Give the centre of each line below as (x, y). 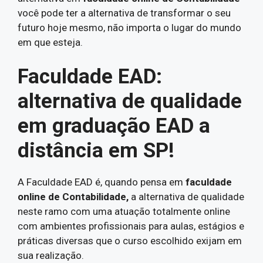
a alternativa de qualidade (188, 197)
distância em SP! (96, 151)
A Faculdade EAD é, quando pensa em (102, 182)
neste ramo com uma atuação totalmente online (124, 211)
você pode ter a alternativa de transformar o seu (124, 13)
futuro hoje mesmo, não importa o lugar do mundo (129, 27)
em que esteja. (50, 42)
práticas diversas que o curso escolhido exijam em (130, 241)
